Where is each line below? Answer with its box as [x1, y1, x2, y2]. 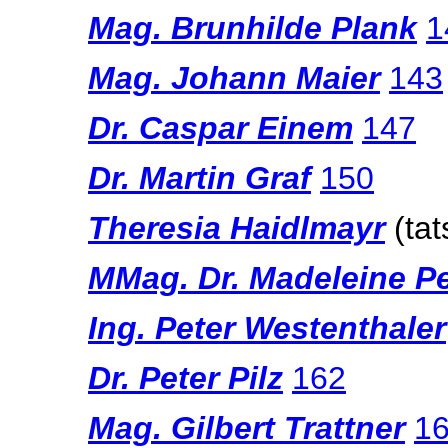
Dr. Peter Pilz [88, 360, 283, 396]
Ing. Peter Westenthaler [88, 310, 446, 346]
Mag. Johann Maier [88, 60, 380, 96]
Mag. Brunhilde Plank [88, 10, 417, 46]
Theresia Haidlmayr [88, 210, 385, 246]
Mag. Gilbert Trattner [88, 410, 405, 446]
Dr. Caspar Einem [88, 110, 353, 146]
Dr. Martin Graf [88, 160, 311, 196]
